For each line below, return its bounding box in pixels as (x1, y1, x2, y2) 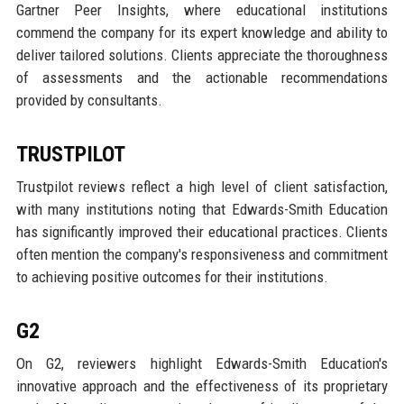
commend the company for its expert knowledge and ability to (15, 23, 389, 41)
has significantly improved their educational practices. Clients (15, 222, 389, 241)
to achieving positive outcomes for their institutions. (15, 267, 328, 286)
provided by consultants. (15, 90, 162, 109)
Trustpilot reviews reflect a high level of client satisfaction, (15, 177, 389, 196)
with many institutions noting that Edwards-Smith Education (15, 199, 389, 218)
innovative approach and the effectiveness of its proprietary (15, 376, 389, 395)
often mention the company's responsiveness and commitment (15, 244, 389, 263)
